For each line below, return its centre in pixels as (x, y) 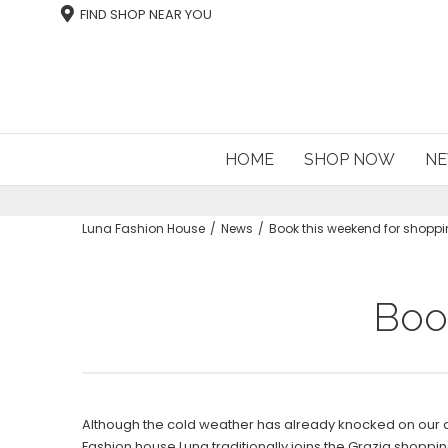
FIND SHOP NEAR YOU (146, 14)
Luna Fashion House (143, 228)
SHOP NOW (349, 159)
